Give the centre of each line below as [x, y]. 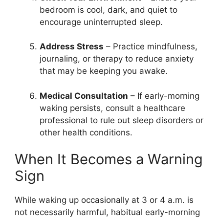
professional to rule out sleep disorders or [121, 120]
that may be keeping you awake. [104, 71]
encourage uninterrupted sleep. [101, 22]
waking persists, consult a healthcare [112, 108]
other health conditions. [86, 132]
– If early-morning [164, 96]
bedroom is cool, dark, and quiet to [109, 10]
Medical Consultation [84, 96]
